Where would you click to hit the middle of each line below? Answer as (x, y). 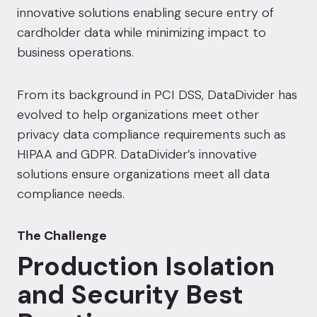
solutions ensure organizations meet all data (143, 174)
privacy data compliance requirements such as (151, 134)
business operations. (75, 52)
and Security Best (130, 294)
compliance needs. (71, 194)
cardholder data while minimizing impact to (142, 33)
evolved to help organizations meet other (138, 115)
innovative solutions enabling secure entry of (145, 13)
